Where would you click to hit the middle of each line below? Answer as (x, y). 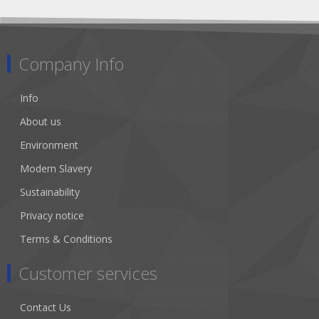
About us (41, 122)
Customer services (88, 273)
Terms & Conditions (66, 239)
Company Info (71, 64)
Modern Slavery (56, 169)
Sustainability (50, 192)
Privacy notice (52, 216)
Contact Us (46, 308)
